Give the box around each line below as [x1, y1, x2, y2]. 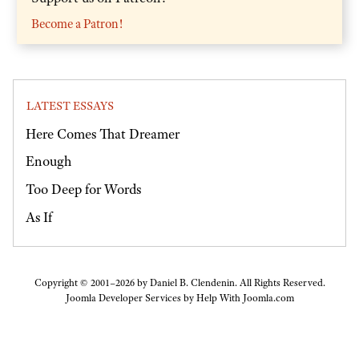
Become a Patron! [31, 15, 123, 32]
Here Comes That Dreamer [26, 124, 179, 143]
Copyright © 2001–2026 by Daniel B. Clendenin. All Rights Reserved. [34, 276, 325, 290]
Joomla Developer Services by [65, 292, 196, 305]
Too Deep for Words [26, 180, 141, 199]
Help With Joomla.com [196, 292, 294, 305]
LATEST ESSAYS [26, 99, 114, 114]
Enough [26, 152, 71, 171]
